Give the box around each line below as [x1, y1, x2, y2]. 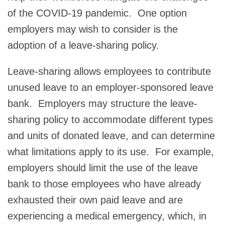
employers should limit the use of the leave [8, 162, 198, 173]
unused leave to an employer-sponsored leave [8, 81, 213, 93]
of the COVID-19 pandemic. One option [8, 7, 187, 19]
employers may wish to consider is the [8, 23, 178, 35]
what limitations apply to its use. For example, [8, 146, 214, 157]
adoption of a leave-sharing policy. [8, 39, 159, 51]
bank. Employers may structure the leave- [8, 97, 197, 109]
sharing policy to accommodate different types [8, 114, 213, 125]
